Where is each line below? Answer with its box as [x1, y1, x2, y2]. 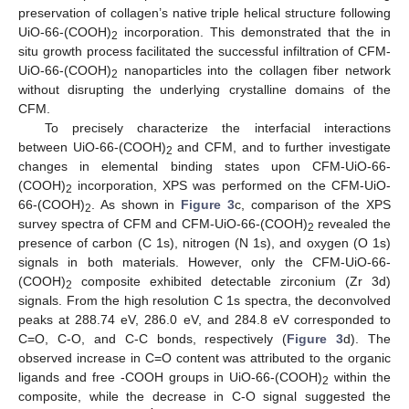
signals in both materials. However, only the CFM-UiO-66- [18, 254, 391, 269]
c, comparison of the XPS [234, 196, 392, 212]
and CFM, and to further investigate [172, 139, 392, 154]
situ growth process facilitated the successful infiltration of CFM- [18, 43, 391, 58]
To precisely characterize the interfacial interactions [44, 120, 391, 135]
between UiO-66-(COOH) [18, 139, 166, 154]
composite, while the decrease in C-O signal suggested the [18, 388, 391, 404]
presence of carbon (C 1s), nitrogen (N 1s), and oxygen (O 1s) [18, 235, 391, 250]
